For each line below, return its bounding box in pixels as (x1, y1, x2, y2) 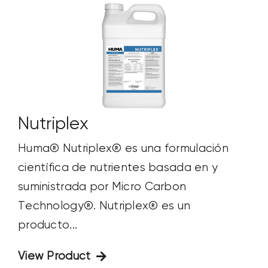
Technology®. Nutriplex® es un (17, 200, 191, 212)
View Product (17, 251, 91, 263)
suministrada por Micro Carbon (17, 181, 187, 193)
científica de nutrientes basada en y (17, 162, 218, 174)
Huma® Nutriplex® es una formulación (17, 143, 229, 155)
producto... (17, 220, 78, 232)
